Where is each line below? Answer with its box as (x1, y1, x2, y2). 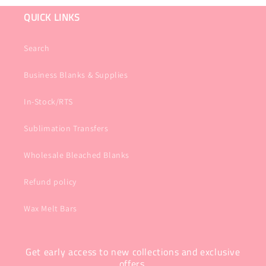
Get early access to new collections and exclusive (26, 245, 240, 259)
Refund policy (24, 176, 77, 187)
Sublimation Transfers (24, 123, 109, 134)
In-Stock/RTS (24, 96, 73, 107)
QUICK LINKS (24, 10, 80, 24)
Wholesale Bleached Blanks (24, 150, 129, 160)
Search (24, 43, 50, 53)
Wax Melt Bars (24, 203, 77, 214)
